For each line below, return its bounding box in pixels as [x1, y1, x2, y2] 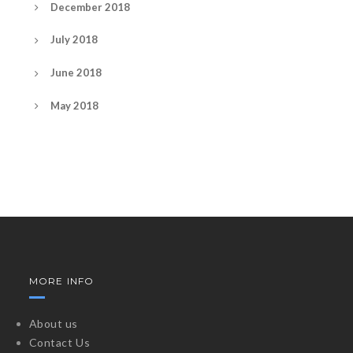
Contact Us [28, 336, 91, 350]
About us [28, 317, 78, 331]
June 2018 [50, 66, 102, 79]
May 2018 [50, 98, 98, 112]
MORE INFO [28, 275, 95, 288]
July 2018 [50, 33, 98, 46]
